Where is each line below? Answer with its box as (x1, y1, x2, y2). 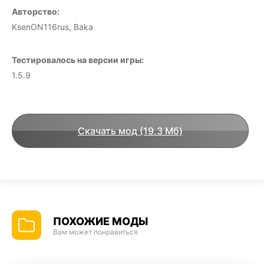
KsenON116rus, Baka (12, 21, 93, 32)
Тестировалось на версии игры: (12, 54, 144, 65)
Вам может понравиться (53, 227, 138, 236)
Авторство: (12, 6, 60, 16)
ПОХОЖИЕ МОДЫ (53, 214, 148, 227)
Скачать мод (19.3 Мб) (78, 124, 183, 137)
